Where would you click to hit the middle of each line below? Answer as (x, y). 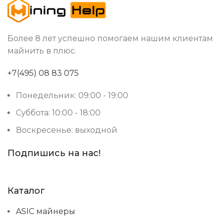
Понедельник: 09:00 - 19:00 (72, 96)
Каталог (26, 191)
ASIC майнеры (46, 212)
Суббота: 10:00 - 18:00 (58, 113)
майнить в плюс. (42, 51)
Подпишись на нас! (54, 153)
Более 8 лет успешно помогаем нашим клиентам (110, 39)
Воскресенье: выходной (67, 130)
